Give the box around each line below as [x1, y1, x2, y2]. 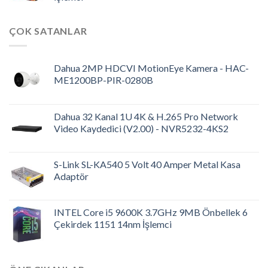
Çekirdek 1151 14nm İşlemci [54, 218, 172, 230]
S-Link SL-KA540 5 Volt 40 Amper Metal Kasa [54, 159, 240, 170]
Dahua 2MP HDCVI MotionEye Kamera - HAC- [54, 62, 249, 74]
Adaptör [54, 170, 89, 182]
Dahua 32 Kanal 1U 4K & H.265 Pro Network [54, 111, 238, 122]
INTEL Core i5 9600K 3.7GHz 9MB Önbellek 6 [54, 206, 248, 218]
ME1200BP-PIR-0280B [54, 74, 153, 86]
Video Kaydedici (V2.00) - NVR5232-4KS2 [54, 123, 229, 134]
